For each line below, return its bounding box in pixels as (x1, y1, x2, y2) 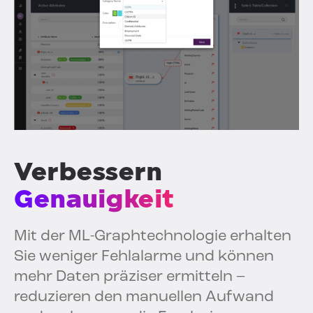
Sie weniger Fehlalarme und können (14, 248, 274, 265)
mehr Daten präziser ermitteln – (14, 268, 245, 285)
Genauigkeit (14, 183, 174, 214)
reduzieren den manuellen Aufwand (14, 289, 274, 305)
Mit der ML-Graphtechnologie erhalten (14, 228, 291, 245)
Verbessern (14, 156, 161, 187)
